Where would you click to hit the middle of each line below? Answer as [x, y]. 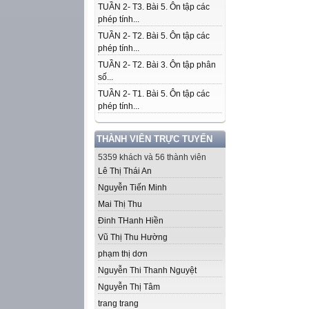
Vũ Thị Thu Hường [133, 237]
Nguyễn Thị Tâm [129, 287]
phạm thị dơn [123, 254]
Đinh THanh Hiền [131, 221]
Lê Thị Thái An [125, 171]
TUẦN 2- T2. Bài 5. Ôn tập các [154, 36]
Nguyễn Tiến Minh [132, 188]
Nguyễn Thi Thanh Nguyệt [147, 270]
